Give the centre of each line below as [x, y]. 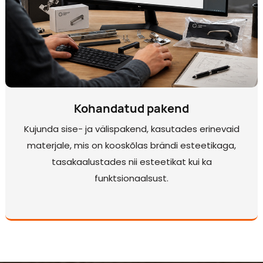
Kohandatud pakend [131, 108]
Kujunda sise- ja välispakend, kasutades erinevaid [131, 129]
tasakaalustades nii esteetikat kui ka [131, 162]
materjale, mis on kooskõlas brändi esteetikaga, [131, 146]
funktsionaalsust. [131, 178]
